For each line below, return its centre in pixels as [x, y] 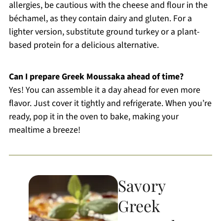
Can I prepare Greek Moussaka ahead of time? [96, 76]
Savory [142, 185]
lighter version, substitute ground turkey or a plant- [104, 32]
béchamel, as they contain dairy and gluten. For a [100, 18]
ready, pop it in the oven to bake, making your [93, 116]
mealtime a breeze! [44, 130]
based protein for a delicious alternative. [84, 45]
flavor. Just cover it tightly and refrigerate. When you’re [110, 103]
